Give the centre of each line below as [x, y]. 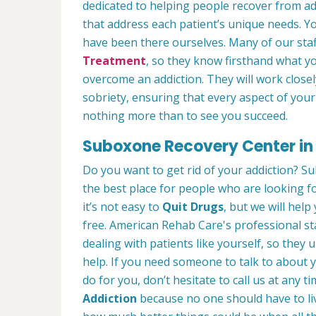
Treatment [114, 61]
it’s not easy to [122, 207]
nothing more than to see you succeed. [185, 116]
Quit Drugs [193, 207]
